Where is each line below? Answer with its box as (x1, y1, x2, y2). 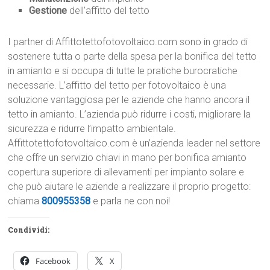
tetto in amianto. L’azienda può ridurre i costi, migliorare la (8, 108, 251, 121)
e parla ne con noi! (90, 195, 171, 207)
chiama (8, 195, 42, 207)
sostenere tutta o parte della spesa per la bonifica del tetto (8, 51, 257, 63)
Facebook (36, 256, 71, 267)
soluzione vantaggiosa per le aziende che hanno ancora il (8, 94, 250, 106)
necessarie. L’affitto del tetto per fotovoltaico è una (8, 80, 227, 92)
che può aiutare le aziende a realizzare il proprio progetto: (8, 181, 251, 193)
